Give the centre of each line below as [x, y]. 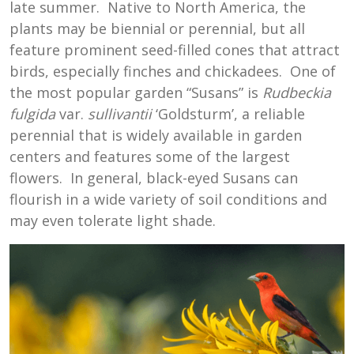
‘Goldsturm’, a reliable [230, 113]
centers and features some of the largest [150, 156]
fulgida [34, 113]
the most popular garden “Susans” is [136, 92]
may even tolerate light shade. [115, 220]
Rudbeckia [297, 92]
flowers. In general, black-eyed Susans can [154, 177]
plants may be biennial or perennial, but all [157, 28]
